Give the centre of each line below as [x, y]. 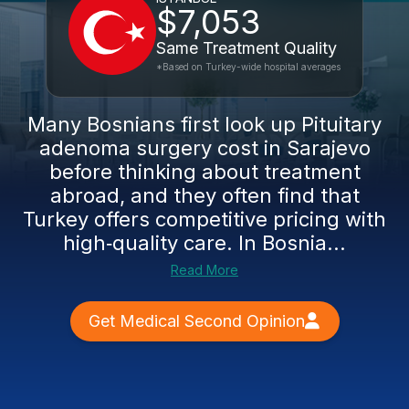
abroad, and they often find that [204, 195]
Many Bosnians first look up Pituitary [204, 124]
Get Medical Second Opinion [196, 321]
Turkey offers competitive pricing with [204, 219]
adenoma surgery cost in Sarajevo [204, 148]
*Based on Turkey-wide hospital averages [248, 67]
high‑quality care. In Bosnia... [204, 243]
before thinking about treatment [204, 172]
